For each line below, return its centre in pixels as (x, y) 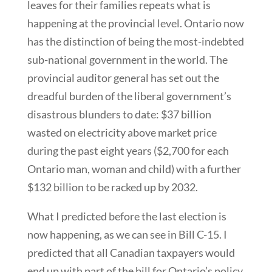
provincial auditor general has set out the (123, 77)
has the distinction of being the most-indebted (135, 41)
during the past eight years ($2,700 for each (128, 150)
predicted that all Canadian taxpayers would (131, 252)
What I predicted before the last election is (127, 216)
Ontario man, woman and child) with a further (134, 168)
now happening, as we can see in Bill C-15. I (127, 234)
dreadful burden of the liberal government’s (129, 96)
